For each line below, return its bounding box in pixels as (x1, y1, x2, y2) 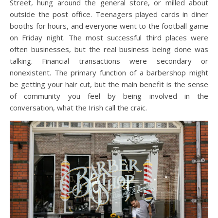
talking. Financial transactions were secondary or (10, 55, 208, 66)
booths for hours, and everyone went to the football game (10, 20, 208, 31)
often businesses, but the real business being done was (10, 44, 208, 54)
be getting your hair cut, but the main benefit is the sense (10, 79, 208, 89)
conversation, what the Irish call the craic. (10, 102, 147, 112)
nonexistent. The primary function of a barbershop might (10, 67, 208, 77)
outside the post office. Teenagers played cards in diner (10, 9, 208, 19)
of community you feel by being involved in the (10, 91, 208, 101)
